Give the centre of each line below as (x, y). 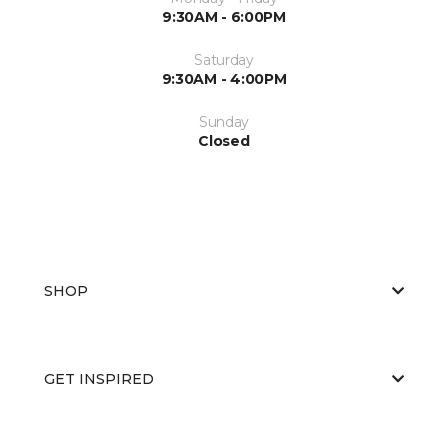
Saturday (224, 60)
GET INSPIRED (99, 379)
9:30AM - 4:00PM (224, 79)
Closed (224, 141)
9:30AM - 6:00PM (224, 17)
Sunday (224, 122)
